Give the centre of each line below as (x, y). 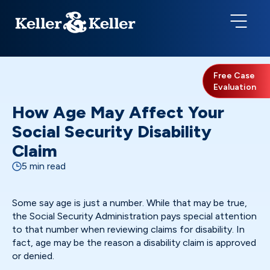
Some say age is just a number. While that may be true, (130, 203)
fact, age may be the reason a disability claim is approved (134, 243)
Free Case (234, 76)
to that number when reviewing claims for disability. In (128, 229)
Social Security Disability (112, 131)
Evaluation (235, 87)
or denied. (33, 256)
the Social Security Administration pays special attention (134, 216)
